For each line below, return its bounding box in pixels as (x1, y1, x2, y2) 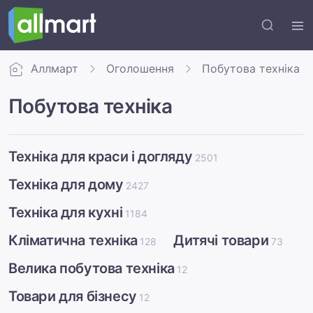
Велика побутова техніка (8, 260, 175, 277)
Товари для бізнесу (8, 288, 137, 305)
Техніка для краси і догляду (8, 148, 193, 165)
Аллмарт (31, 61, 78, 75)
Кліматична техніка (8, 232, 138, 249)
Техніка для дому (8, 176, 124, 193)
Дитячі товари (173, 232, 269, 249)
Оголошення (106, 61, 174, 75)
